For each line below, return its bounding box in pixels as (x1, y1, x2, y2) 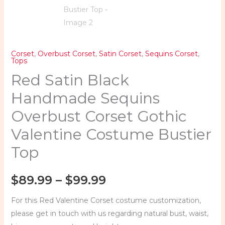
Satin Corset (98, 49, 142, 59)
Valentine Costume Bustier (11, 125, 211, 144)
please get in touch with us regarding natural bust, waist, (11, 208, 208, 218)
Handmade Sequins (11, 89, 160, 108)
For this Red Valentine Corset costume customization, (11, 195, 201, 205)
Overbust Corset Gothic (11, 107, 187, 126)
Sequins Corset (145, 49, 198, 59)
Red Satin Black (11, 71, 129, 90)
